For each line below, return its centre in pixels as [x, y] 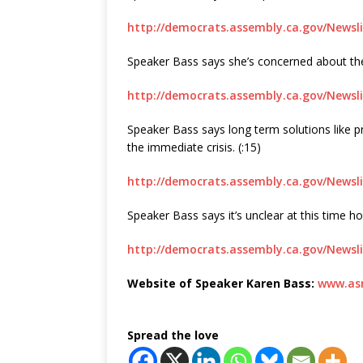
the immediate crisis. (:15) [194, 147]
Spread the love [173, 335]
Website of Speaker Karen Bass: [222, 283]
